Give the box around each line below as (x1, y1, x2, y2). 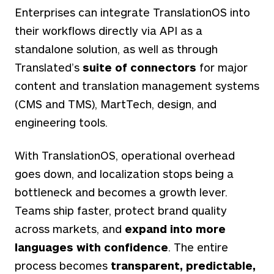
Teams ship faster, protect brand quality (15, 203, 227, 217)
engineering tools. (15, 115, 111, 129)
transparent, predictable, (111, 258, 256, 272)
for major (196, 60, 248, 74)
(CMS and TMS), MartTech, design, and (15, 97, 217, 111)
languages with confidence (15, 240, 168, 254)
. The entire (168, 240, 228, 254)
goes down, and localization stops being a (15, 166, 234, 180)
